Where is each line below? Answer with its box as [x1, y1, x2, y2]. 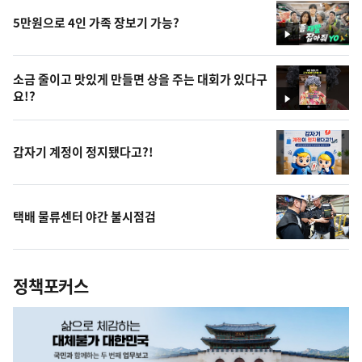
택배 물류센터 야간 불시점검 [13, 208, 156, 226]
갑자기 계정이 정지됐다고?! [13, 143, 154, 162]
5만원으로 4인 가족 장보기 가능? [13, 14, 179, 32]
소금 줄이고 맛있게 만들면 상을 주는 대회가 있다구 [13, 69, 267, 88]
